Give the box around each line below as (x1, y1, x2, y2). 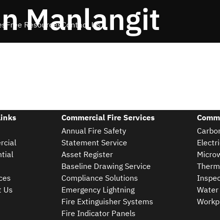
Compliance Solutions (61, 173, 138, 183)
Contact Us (61, 20, 101, 29)
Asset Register (61, 149, 113, 159)
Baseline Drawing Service (61, 161, 151, 171)
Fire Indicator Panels (61, 208, 136, 218)
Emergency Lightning (61, 185, 135, 194)
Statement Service (61, 137, 128, 147)
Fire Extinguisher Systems (61, 196, 154, 206)
